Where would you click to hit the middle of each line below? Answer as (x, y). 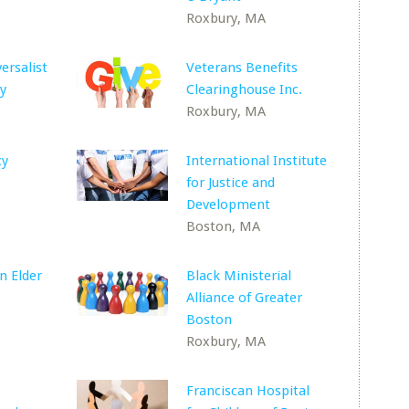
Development (229, 204)
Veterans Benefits (242, 68)
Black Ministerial (239, 276)
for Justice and (231, 183)
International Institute (257, 161)
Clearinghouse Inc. (245, 89)
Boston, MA (224, 226)
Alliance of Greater (245, 298)
